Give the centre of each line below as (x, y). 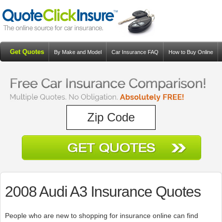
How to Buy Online (191, 52)
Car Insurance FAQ (135, 52)
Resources (23, 76)
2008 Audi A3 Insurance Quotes (103, 192)
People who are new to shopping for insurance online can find (101, 216)
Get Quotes (27, 52)
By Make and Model (78, 52)
